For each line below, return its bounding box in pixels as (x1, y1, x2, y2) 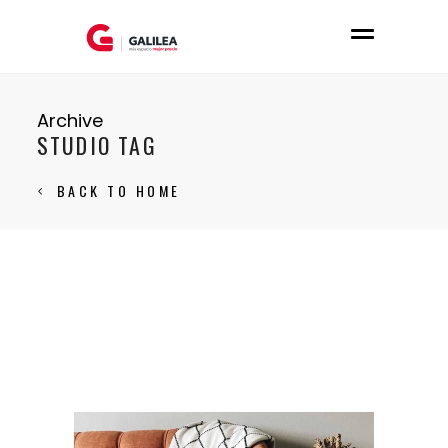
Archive (36, 108, 103, 133)
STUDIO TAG (36, 129, 157, 161)
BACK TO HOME (56, 180, 181, 201)
